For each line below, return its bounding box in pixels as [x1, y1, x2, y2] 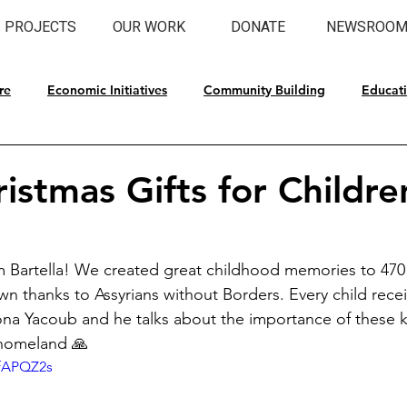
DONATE [231, 16, 285, 38]
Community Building [203, 81, 325, 98]
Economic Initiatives [47, 81, 167, 98]
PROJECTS [4, 16, 76, 38]
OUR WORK [113, 16, 185, 38]
